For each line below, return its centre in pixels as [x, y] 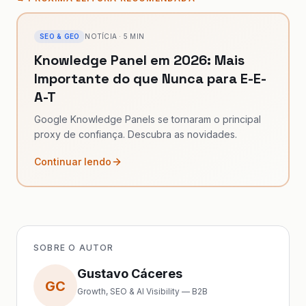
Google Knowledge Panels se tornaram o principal [148, 119]
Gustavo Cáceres [130, 274]
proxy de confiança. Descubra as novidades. [136, 134]
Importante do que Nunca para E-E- [150, 79]
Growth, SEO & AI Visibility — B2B [142, 291]
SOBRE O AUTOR [74, 248]
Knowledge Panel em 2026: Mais [139, 60]
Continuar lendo [73, 162]
